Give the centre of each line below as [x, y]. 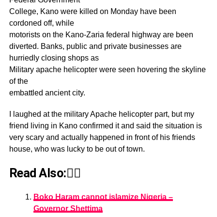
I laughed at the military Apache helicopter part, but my [101, 114]
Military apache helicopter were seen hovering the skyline [107, 70]
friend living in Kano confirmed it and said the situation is [105, 126]
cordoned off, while [41, 23]
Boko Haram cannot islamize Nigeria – [103, 197]
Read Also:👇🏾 [45, 173]
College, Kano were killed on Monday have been [93, 11]
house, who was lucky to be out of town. [77, 149]
